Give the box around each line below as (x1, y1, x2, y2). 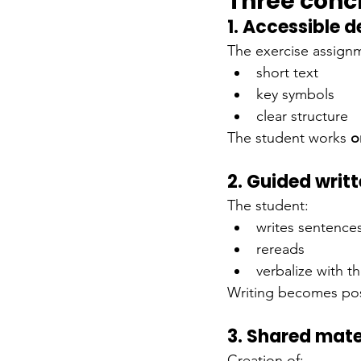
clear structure (256, 106, 348, 125)
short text (256, 63, 318, 81)
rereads (256, 239, 305, 258)
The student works (227, 128, 346, 147)
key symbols (256, 85, 334, 103)
